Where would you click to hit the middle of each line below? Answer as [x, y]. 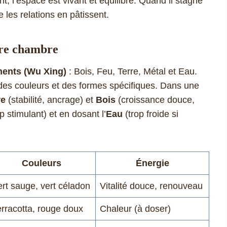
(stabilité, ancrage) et [51, 100]
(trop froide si [150, 114]
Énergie [152, 163]
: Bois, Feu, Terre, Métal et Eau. [132, 71]
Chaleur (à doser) [135, 209]
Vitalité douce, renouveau [151, 186]
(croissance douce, [155, 100]
